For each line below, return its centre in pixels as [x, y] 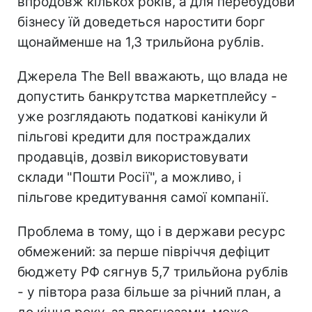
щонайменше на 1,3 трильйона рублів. [141, 42]
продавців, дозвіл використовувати [133, 157]
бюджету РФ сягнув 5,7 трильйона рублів [153, 272]
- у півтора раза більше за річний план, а [149, 292]
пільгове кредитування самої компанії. [143, 197]
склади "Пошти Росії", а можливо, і [130, 177]
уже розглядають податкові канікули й [142, 117]
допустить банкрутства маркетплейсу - [147, 96]
